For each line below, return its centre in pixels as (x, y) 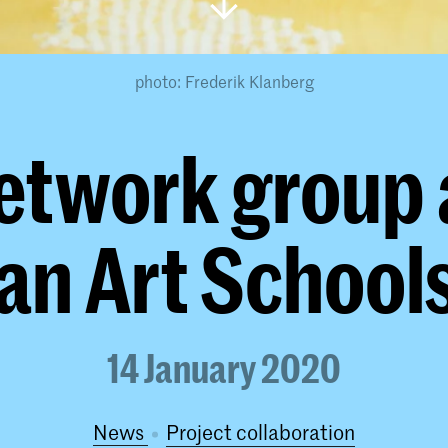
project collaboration (267, 432)
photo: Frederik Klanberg (224, 81)
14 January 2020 (224, 368)
